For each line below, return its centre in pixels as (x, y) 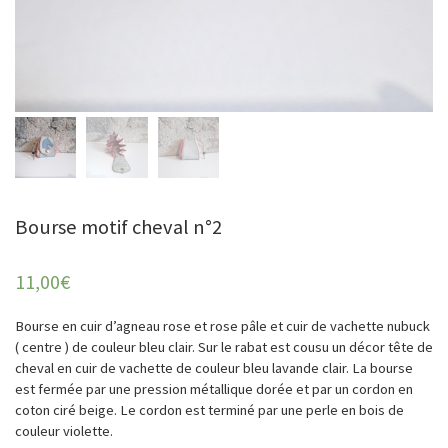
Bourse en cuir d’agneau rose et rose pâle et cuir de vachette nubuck (222, 325)
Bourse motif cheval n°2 (118, 227)
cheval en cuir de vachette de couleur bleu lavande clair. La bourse (214, 367)
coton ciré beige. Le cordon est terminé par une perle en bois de (209, 409)
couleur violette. (64, 430)
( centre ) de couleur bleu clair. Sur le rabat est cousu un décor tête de (224, 346)
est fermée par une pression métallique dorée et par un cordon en (214, 388)
